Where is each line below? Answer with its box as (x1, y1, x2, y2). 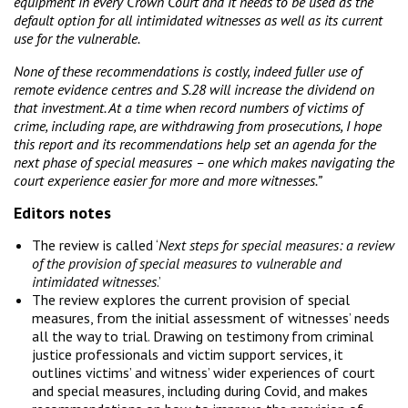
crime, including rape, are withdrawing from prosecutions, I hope (14, 116, 382, 135)
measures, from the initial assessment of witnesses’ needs (32, 308, 390, 327)
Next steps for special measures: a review (158, 235, 394, 254)
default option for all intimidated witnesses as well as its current (14, 10, 382, 29)
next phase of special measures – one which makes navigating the (14, 152, 394, 171)
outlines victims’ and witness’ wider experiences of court (32, 362, 375, 382)
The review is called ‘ (32, 235, 158, 254)
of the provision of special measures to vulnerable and (32, 253, 342, 272)
